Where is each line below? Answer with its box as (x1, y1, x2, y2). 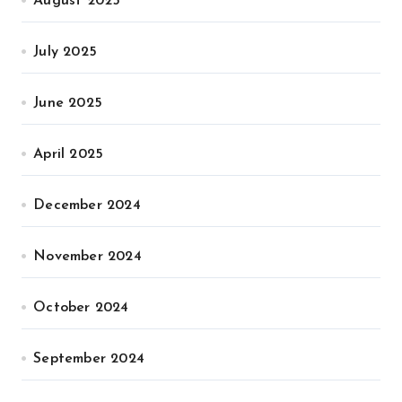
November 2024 (33, 249, 142, 264)
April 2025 (33, 147, 104, 162)
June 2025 (33, 96, 103, 110)
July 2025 (33, 45, 98, 59)
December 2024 (33, 198, 141, 213)
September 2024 (33, 352, 145, 366)
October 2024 (33, 301, 129, 315)
